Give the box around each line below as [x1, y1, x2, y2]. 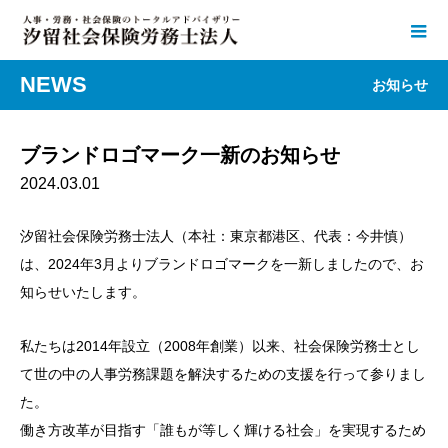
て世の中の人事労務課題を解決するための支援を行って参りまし [20, 366, 426, 382]
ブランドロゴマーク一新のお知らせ [20, 144, 340, 166]
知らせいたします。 [20, 284, 146, 300]
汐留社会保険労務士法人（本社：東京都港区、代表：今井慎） [20, 228, 412, 244]
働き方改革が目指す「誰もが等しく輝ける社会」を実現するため [20, 422, 426, 438]
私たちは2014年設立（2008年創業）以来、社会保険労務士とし [20, 338, 420, 354]
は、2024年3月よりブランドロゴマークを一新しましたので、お [20, 256, 424, 272]
